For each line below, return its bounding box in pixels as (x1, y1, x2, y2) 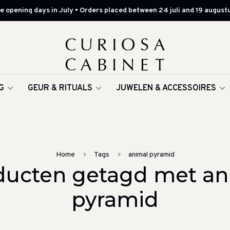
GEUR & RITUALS (28, 83, 92, 93)
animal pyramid (128, 150, 175, 159)
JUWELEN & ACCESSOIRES (116, 83, 216, 93)
